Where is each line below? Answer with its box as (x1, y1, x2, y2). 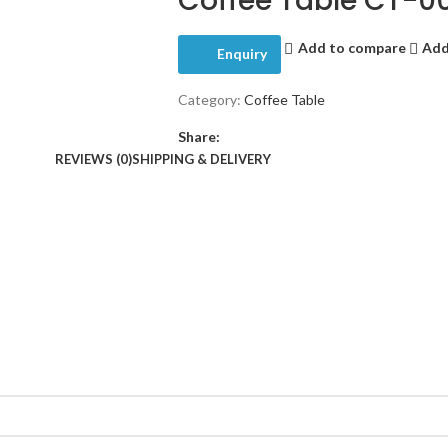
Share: (177, 127, 220, 145)
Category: (177, 90, 241, 108)
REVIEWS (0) (55, 150, 132, 167)
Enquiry (216, 45, 267, 63)
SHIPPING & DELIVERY (132, 150, 271, 167)
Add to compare (297, 39, 406, 57)
